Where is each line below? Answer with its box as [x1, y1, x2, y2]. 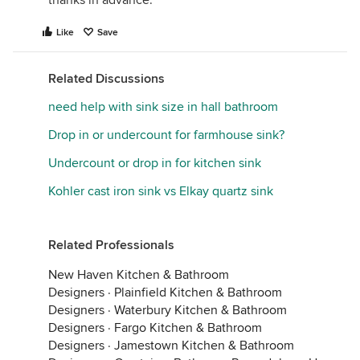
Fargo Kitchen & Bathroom [114, 320, 262, 336]
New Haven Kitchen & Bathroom [48, 267, 229, 283]
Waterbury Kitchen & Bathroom [114, 302, 287, 318]
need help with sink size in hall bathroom [48, 99, 278, 115]
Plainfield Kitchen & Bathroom [114, 284, 282, 301]
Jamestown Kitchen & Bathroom [114, 337, 294, 354]
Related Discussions [48, 71, 165, 87]
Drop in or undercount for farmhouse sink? [48, 127, 284, 143]
